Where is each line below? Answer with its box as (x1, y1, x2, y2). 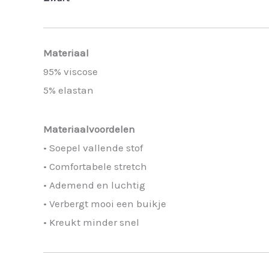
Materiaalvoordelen (43, 122, 135, 135)
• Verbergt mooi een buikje (43, 197, 166, 210)
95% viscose (43, 65, 98, 77)
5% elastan (43, 83, 94, 96)
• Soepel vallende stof (43, 141, 143, 154)
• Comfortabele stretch (43, 160, 147, 172)
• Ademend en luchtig (43, 178, 145, 191)
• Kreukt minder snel (43, 216, 139, 228)
